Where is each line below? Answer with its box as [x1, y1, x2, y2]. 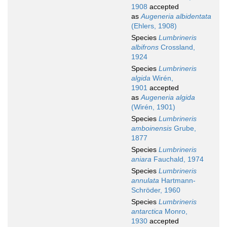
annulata [131, 176, 159, 185]
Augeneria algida [141, 93, 195, 102]
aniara [131, 155, 152, 164]
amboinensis [131, 124, 172, 133]
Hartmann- [159, 176, 196, 185]
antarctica [131, 207, 163, 216]
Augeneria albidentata [141, 12, 211, 21]
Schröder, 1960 [131, 186, 180, 195]
